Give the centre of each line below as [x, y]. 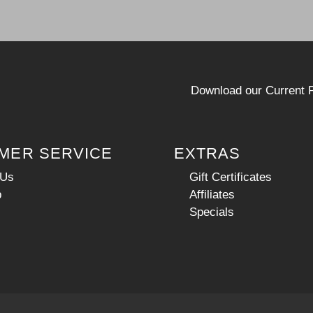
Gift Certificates [231, 176]
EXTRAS [208, 154]
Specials [212, 211]
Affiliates [212, 194]
